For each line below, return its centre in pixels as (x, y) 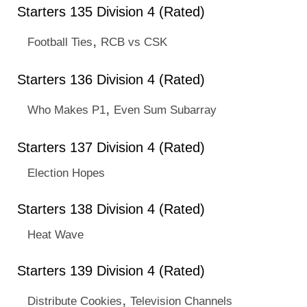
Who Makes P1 (66, 110)
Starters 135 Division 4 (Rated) (111, 12)
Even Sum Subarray (165, 110)
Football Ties (60, 42)
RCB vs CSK (134, 42)
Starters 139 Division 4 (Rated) (111, 271)
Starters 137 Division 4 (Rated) (111, 147)
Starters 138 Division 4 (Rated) (111, 209)
